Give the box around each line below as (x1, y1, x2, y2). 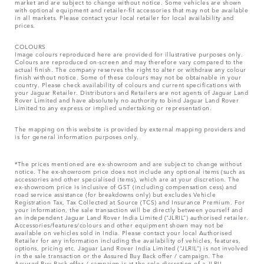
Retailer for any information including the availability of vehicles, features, (15, 235, 240, 245)
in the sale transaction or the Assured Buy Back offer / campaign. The (15, 250, 224, 260)
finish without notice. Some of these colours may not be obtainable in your (15, 71, 241, 81)
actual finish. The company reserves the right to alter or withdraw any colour (15, 64, 246, 74)
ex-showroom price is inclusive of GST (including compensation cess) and (15, 181, 237, 191)
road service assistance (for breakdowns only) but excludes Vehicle (15, 189, 216, 199)
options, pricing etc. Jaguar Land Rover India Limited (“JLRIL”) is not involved (15, 242, 248, 252)
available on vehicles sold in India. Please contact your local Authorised (15, 227, 232, 237)
